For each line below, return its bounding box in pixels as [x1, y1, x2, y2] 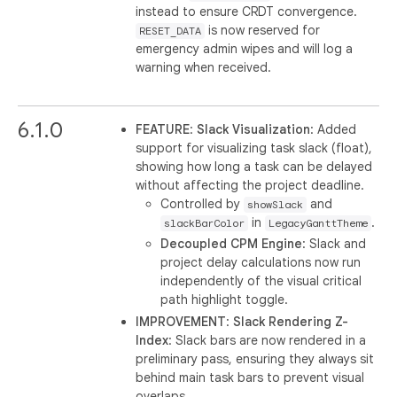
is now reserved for [205, 21, 321, 38]
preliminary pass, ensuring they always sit [136, 350, 375, 367]
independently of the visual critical [160, 273, 362, 289]
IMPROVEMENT [136, 313, 227, 330]
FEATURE [136, 121, 191, 137]
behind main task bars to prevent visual [136, 369, 365, 385]
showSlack [247, 198, 304, 211]
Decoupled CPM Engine [160, 236, 303, 252]
